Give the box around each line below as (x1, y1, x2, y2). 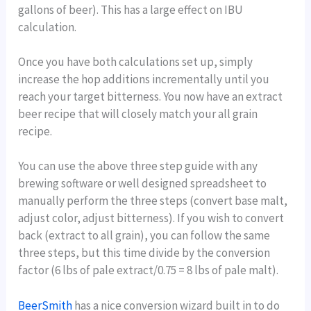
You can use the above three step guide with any (18, 158, 258, 174)
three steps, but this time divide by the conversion (18, 245, 271, 261)
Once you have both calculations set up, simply (18, 54, 253, 70)
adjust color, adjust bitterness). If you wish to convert (18, 210, 285, 226)
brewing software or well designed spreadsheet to (18, 176, 267, 192)
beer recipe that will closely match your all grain (18, 106, 258, 122)
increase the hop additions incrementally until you (18, 72, 270, 87)
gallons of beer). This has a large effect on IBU (18, 2, 244, 18)
